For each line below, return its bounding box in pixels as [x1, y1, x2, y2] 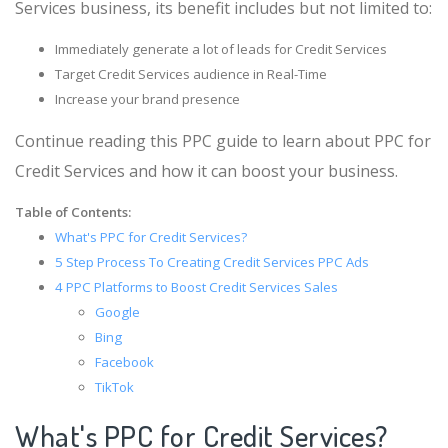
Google [95, 303, 140, 322]
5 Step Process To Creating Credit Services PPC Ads [55, 253, 369, 272]
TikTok [95, 378, 134, 397]
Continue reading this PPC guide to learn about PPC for [15, 130, 431, 153]
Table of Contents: [15, 203, 131, 222]
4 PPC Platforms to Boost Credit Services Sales [55, 278, 338, 297]
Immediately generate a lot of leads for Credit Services [55, 40, 387, 59]
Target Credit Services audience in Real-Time [55, 65, 327, 84]
